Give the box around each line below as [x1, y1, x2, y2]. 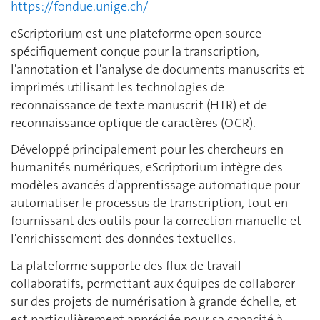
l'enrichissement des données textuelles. [11, 230, 236, 247]
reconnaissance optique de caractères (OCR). [11, 114, 256, 131]
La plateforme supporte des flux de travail [11, 256, 241, 274]
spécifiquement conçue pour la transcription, [11, 42, 259, 60]
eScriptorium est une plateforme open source [11, 24, 261, 42]
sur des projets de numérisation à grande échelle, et [11, 292, 296, 310]
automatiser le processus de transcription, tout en [11, 194, 288, 211]
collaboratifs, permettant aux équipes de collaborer [11, 274, 295, 292]
